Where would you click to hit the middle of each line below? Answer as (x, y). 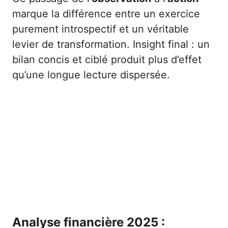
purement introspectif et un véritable (101, 29)
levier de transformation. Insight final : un (111, 45)
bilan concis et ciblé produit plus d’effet (107, 60)
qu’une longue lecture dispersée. (91, 75)
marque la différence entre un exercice (106, 14)
